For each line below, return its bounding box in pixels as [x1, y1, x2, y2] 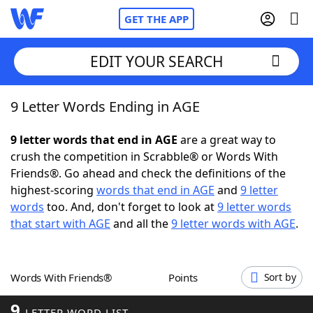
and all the [110, 216, 171, 231]
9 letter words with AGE [171, 216, 296, 231]
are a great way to [177, 132, 276, 147]
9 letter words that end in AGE [10, 132, 177, 147]
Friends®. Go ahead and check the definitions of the [10, 166, 286, 181]
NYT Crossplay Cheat [38, 174, 147, 189]
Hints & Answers [145, 251, 233, 266]
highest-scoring [10, 182, 96, 198]
